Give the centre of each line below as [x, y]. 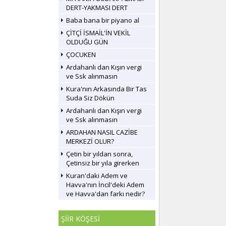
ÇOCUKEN [81, 54]
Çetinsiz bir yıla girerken [103, 163]
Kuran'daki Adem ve [97, 176]
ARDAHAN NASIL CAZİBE [102, 132]
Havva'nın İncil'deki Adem [105, 185]
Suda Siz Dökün [90, 98]
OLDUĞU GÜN [87, 42]
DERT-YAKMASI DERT [97, 8]
